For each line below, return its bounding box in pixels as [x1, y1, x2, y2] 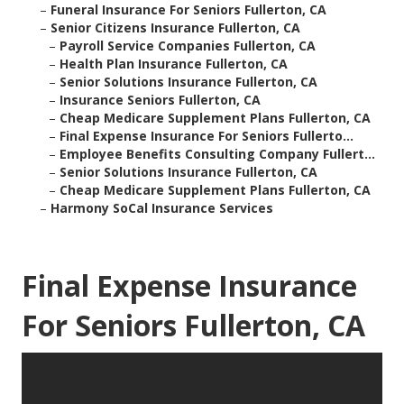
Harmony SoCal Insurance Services [50, 199, 273, 217]
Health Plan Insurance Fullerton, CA [60, 55, 288, 73]
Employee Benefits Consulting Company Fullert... [60, 145, 375, 163]
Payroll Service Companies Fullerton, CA [60, 37, 316, 55]
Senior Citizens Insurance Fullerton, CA [50, 19, 300, 37]
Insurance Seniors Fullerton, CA [60, 91, 261, 109]
